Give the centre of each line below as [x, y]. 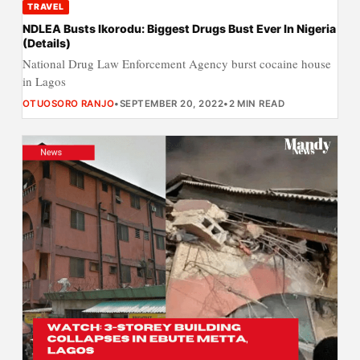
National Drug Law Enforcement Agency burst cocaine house [176, 63]
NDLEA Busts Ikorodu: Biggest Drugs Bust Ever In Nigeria [179, 28]
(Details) [46, 43]
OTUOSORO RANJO [68, 103]
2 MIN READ [257, 103]
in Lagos [44, 81]
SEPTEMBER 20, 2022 [172, 103]
